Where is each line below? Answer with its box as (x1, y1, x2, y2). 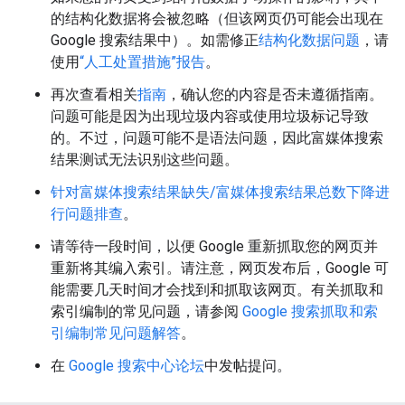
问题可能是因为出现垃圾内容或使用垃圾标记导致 (51, 108, 369, 126)
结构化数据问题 (259, 32, 360, 50)
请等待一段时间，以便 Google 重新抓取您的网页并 (51, 238, 378, 256)
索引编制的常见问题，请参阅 (51, 303, 242, 321)
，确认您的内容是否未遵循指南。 (166, 86, 383, 104)
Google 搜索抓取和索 (242, 303, 378, 321)
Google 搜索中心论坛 (69, 357, 204, 375)
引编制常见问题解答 (51, 325, 181, 343)
